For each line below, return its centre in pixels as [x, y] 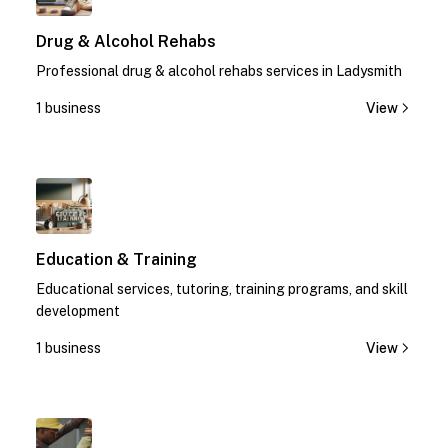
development [78, 311]
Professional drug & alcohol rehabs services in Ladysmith [219, 71]
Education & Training [116, 259]
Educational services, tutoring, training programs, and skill [222, 289]
